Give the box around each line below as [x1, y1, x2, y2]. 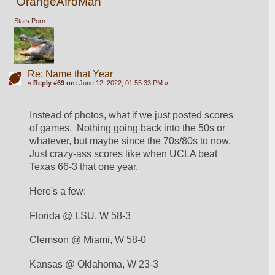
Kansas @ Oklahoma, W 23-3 [29, 259, 159, 270]
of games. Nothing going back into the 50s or [29, 123, 226, 134]
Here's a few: [29, 185, 87, 196]
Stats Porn [14, 17, 45, 25]
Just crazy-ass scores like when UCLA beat [29, 149, 218, 160]
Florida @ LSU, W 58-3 [29, 210, 131, 221]
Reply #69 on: [33, 79, 77, 87]
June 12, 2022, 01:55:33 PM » [77, 79, 168, 87]
